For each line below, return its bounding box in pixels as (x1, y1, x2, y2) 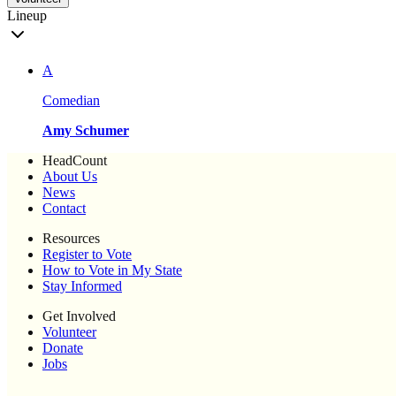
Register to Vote (42, 247, 132, 263)
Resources (42, 231, 100, 247)
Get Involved (42, 308, 116, 324)
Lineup (7, 8, 47, 24)
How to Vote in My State (42, 263, 182, 278)
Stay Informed (42, 278, 122, 294)
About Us (42, 169, 97, 185)
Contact (42, 201, 86, 217)
